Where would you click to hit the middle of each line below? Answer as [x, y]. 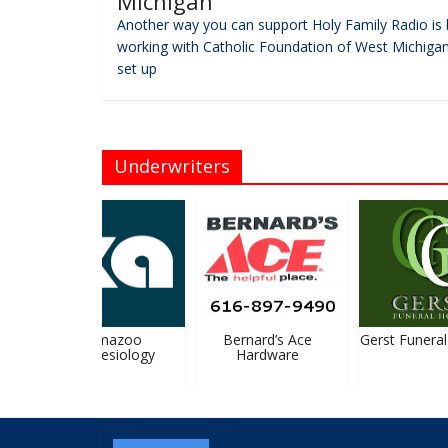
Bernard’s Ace [256, 339]
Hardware [256, 354]
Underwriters [172, 165]
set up [137, 68]
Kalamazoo [94, 339]
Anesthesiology [94, 354]
